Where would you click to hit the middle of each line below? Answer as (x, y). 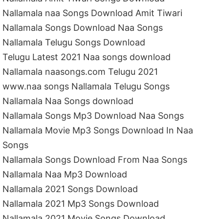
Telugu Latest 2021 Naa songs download (87, 57)
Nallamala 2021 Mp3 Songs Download (81, 204)
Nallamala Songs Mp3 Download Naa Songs (93, 116)
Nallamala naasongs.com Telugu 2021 (80, 72)
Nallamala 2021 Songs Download (70, 189)
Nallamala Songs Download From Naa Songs (95, 160)
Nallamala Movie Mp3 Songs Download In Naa (98, 131)
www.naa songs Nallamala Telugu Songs (86, 87)
